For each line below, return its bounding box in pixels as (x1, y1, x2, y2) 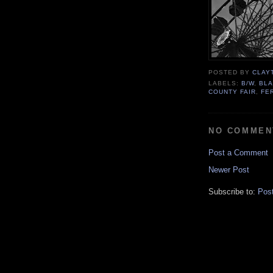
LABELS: (208, 80, 242, 87)
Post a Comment (208, 148, 268, 158)
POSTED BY (208, 69, 253, 76)
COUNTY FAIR (208, 88, 257, 96)
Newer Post (208, 165, 249, 175)
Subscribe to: (208, 187, 258, 197)
